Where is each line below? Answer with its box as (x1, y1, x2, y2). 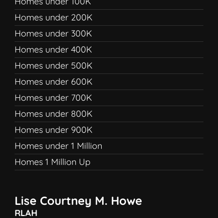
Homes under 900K (15, 124, 92, 135)
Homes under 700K (15, 92, 92, 103)
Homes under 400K (15, 44, 92, 55)
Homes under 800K (15, 108, 92, 119)
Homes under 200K (15, 12, 92, 23)
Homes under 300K (15, 28, 92, 39)
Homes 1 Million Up (15, 156, 91, 167)
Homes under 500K (15, 60, 92, 71)
